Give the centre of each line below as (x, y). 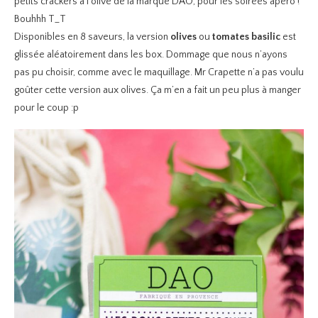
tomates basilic (245, 37)
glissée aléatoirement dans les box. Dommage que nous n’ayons (151, 55)
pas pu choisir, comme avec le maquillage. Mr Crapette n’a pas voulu (159, 72)
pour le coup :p (46, 108)
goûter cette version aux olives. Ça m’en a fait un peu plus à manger (158, 90)
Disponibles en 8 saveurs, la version (92, 37)
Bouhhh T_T (40, 19)
